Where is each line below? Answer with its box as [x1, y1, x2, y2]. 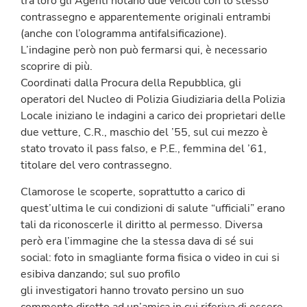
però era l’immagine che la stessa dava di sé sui [21, 233, 254, 249]
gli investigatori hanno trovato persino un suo [21, 282, 244, 298]
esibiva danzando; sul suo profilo [21, 266, 180, 282]
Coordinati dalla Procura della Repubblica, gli [21, 75, 241, 91]
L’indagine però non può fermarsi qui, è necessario [21, 42, 267, 58]
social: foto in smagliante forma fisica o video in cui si [21, 249, 280, 265]
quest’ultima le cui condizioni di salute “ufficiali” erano [21, 200, 285, 216]
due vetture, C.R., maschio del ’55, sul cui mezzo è [21, 125, 268, 140]
